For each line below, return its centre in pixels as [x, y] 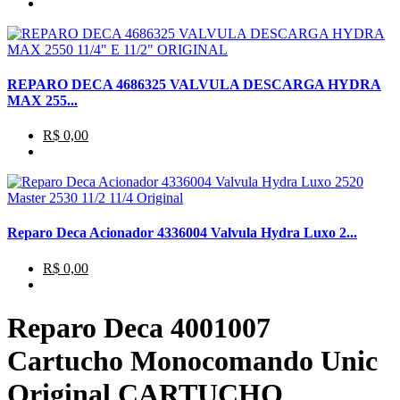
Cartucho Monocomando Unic [192, 361]
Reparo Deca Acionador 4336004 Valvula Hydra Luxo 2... [182, 233]
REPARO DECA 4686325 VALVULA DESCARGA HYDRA [194, 84]
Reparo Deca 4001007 [139, 328]
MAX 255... [42, 100]
